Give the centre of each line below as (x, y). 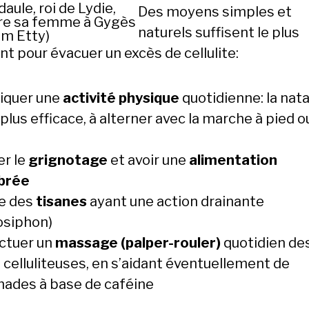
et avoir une (148, 160)
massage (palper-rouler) (138, 243)
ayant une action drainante (176, 201)
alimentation (233, 160)
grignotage (68, 160)
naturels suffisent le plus (219, 32)
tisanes (61, 201)
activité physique (121, 98)
